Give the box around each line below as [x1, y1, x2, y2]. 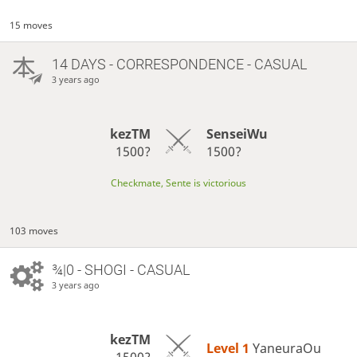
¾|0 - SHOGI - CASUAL [51, 261, 190, 278]
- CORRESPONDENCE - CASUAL [105, 55, 307, 73]
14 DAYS [51, 55, 106, 73]
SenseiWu [206, 124, 268, 143]
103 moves [10, 223, 59, 237]
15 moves [10, 18, 53, 32]
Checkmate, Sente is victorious [111, 175, 246, 190]
